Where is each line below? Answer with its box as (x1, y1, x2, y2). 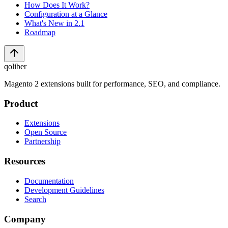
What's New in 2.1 (24, 19, 84, 28)
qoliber (4, 62, 26, 71)
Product (4, 98, 38, 109)
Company (4, 213, 46, 224)
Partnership (24, 137, 61, 146)
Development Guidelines (24, 185, 104, 194)
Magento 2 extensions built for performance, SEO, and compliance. (4, 79, 220, 89)
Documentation (24, 176, 74, 185)
